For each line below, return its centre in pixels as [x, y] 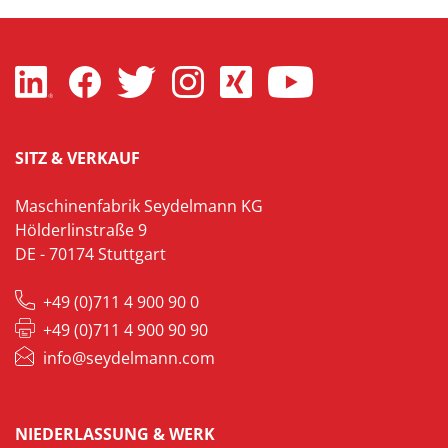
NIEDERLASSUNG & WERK [115, 433]
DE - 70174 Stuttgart [90, 253]
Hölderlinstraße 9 [81, 229]
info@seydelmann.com [129, 357]
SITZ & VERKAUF [77, 157]
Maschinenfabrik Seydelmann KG [139, 205]
